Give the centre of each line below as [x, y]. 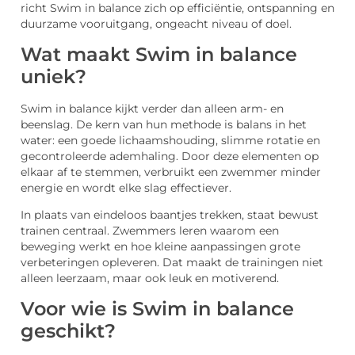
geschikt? [68, 330]
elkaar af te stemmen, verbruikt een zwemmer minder [171, 172]
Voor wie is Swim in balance [157, 308]
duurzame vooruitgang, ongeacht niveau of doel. [156, 24]
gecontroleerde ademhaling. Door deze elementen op [170, 156]
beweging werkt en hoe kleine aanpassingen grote [160, 247]
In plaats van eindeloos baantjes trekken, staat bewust [170, 215]
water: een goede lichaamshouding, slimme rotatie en [170, 140]
